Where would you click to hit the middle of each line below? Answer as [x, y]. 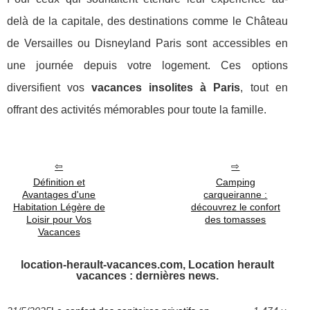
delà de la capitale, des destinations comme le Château [147, 21]
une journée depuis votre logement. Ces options [147, 65]
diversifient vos [49, 88]
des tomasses [236, 219]
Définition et [59, 182]
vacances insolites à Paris [166, 88]
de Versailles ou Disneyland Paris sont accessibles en [147, 43]
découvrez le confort [235, 207]
